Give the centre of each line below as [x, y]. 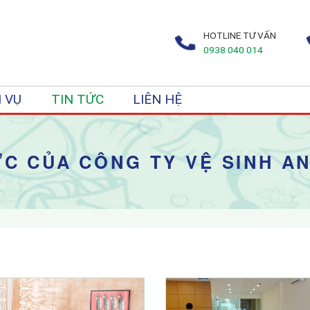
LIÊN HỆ [157, 100]
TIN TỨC [77, 100]
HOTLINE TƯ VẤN [240, 35]
